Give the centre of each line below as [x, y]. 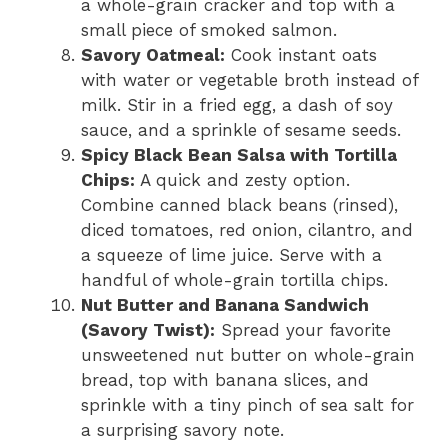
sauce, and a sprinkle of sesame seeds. [241, 129]
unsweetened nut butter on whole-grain [248, 354]
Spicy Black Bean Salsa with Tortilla [239, 154]
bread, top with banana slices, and [225, 379]
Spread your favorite [303, 329]
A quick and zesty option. [242, 179]
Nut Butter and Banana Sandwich [225, 304]
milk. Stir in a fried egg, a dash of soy [237, 104]
